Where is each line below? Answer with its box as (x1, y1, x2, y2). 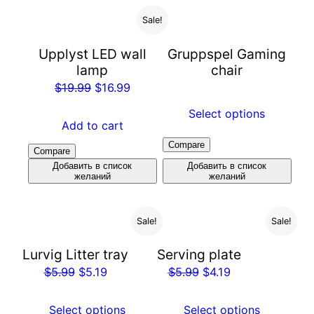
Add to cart (61, 118, 123, 132)
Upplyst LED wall (38, 46, 146, 63)
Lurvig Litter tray (22, 246, 128, 264)
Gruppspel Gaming (168, 46, 287, 63)
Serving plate (157, 246, 241, 264)
